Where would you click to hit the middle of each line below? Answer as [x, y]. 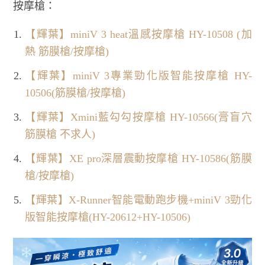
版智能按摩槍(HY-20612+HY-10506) [108, 217]
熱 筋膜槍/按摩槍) [67, 51]
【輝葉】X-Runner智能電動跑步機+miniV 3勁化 [138, 200]
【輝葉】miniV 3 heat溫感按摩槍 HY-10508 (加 [138, 34]
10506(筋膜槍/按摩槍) [75, 93]
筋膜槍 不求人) [60, 134]
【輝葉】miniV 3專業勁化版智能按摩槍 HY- [138, 75]
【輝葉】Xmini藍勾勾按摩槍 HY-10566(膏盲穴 [138, 117]
